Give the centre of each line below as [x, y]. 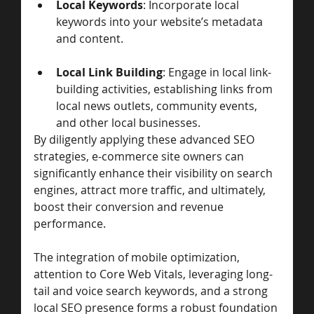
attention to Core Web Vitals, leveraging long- [153, 274]
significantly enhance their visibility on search [155, 173]
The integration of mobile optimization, [138, 258]
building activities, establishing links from [166, 89]
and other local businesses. [128, 123]
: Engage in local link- [217, 73]
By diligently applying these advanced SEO [145, 140]
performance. [71, 224]
